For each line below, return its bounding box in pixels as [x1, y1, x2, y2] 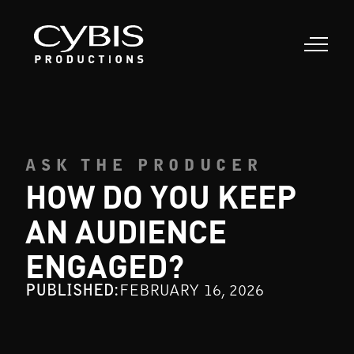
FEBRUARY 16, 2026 [119, 284, 264, 299]
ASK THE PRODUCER [25, 159, 263, 175]
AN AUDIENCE [25, 211, 227, 250]
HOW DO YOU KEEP [25, 176, 296, 215]
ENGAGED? [25, 246, 184, 284]
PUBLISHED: [25, 284, 119, 299]
